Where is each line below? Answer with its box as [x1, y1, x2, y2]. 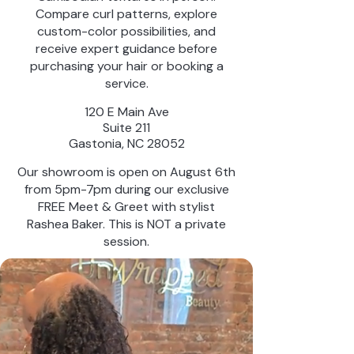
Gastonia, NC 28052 [68, 134, 185, 152]
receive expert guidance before [36, 40, 217, 57]
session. [104, 232, 149, 250]
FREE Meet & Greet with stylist [38, 198, 215, 215]
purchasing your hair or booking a [29, 57, 224, 74]
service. [104, 74, 149, 92]
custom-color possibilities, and [37, 22, 216, 40]
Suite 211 [103, 119, 150, 136]
